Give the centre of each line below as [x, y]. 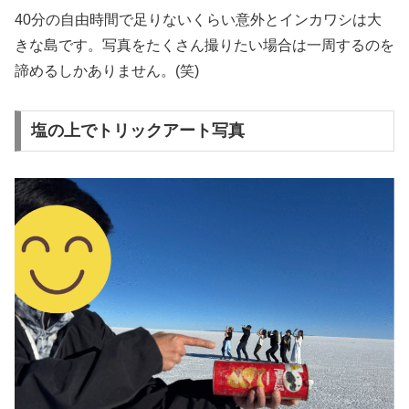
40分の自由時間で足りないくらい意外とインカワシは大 [198, 19]
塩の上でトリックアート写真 [137, 131]
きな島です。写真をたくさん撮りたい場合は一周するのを [204, 45]
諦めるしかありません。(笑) [107, 70]
